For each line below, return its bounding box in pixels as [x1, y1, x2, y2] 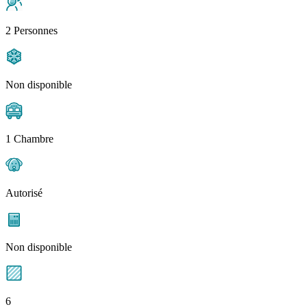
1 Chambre [5, 133, 53, 145]
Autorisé [5, 187, 42, 199]
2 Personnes [5, 25, 58, 37]
